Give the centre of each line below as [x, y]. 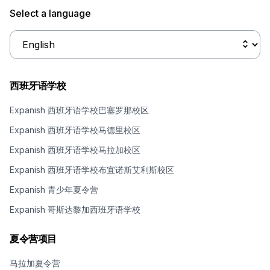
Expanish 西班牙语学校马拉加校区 [75, 149]
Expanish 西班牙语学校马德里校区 [75, 130]
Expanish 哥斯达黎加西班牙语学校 [75, 209]
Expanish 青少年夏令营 [54, 189]
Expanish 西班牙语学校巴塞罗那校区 [79, 110]
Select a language [50, 13]
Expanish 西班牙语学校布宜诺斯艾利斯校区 [92, 169]
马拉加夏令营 [35, 263]
